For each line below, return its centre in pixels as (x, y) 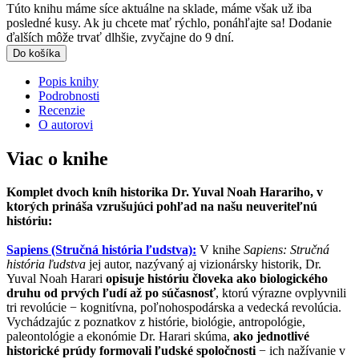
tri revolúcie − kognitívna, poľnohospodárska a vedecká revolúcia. (174, 308)
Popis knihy (69, 81)
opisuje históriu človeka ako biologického (217, 279)
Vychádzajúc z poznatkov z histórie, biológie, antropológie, (156, 322)
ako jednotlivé (271, 337)
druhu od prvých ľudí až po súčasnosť (111, 293)
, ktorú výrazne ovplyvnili (281, 293)
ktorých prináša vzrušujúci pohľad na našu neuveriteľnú (162, 207)
